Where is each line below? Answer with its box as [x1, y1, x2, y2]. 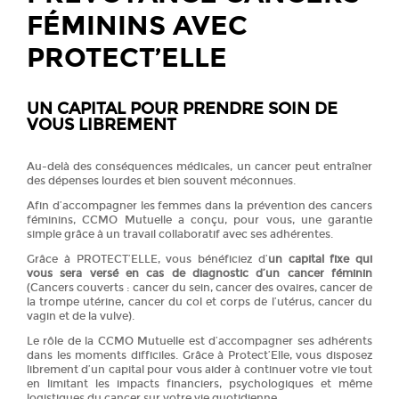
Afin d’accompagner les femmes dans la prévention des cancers [27, 199, 372, 212]
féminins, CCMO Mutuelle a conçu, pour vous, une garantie [27, 213, 372, 226]
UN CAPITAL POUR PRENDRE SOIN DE [27, 98, 338, 118]
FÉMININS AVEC [27, 9, 248, 42]
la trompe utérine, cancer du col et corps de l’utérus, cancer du [27, 295, 372, 308]
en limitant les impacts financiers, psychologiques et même [27, 377, 372, 390]
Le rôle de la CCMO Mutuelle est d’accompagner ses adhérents [27, 334, 372, 347]
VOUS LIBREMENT [27, 114, 176, 134]
